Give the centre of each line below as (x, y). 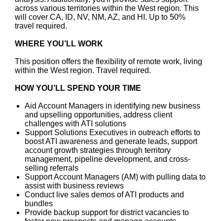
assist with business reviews (74, 186)
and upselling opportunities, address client (98, 115)
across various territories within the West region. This (107, 8)
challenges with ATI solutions (75, 124)
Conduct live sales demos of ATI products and (104, 195)
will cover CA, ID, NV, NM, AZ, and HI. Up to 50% (100, 17)
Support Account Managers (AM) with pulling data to (115, 177)
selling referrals (52, 168)
